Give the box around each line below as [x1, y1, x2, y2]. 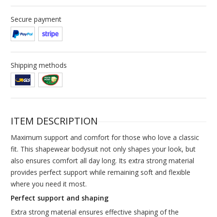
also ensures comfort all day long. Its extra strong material [10, 156, 194, 166]
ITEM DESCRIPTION [10, 114, 98, 128]
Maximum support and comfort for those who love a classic [10, 133, 199, 142]
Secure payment [10, 15, 62, 24]
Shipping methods [10, 61, 67, 70]
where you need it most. [10, 179, 87, 189]
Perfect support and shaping [10, 193, 108, 203]
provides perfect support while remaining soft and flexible [10, 168, 190, 177]
